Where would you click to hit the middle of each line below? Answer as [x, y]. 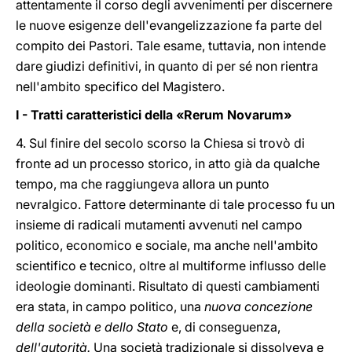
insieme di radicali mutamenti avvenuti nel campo [159, 225]
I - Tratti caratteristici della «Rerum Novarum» [154, 115]
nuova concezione [258, 306]
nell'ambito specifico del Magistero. [120, 86]
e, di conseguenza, [226, 327]
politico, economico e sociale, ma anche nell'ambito [167, 245]
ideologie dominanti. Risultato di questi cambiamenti [168, 286]
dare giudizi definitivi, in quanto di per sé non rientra [167, 66]
